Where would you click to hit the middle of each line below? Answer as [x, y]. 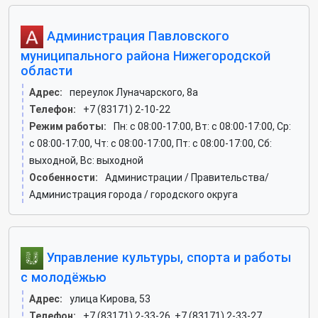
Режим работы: [68, 126]
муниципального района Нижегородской [146, 56]
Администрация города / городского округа [133, 194]
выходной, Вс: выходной [86, 160]
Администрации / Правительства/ [187, 177]
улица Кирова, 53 [110, 299]
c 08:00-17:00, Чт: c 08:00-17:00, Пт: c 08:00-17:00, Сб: [150, 143]
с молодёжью [64, 277]
